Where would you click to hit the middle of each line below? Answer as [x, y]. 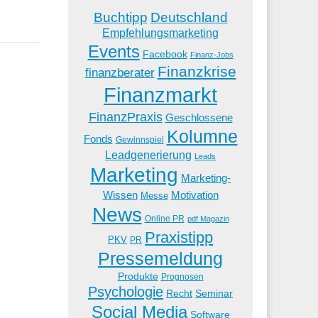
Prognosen [182, 276]
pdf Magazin [208, 218]
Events [114, 51]
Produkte [138, 276]
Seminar [214, 293]
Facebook [165, 54]
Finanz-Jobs [212, 54]
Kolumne [202, 136]
